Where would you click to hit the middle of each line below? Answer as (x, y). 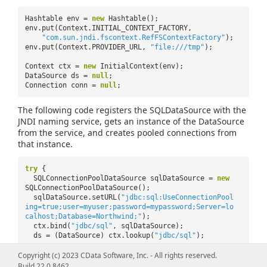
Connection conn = (63, 85)
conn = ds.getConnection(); (88, 254)
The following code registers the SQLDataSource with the (132, 110)
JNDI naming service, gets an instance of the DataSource (131, 121)
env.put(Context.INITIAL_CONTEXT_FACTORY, (108, 28)
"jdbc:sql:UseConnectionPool (177, 197)
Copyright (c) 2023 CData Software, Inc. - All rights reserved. (117, 255)
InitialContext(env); (142, 66)
